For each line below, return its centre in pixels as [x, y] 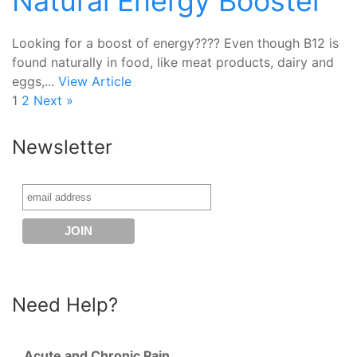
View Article [95, 81]
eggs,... [35, 81]
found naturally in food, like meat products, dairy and [173, 62]
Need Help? [65, 305]
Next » [53, 100]
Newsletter [62, 147]
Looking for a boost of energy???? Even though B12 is [175, 43]
